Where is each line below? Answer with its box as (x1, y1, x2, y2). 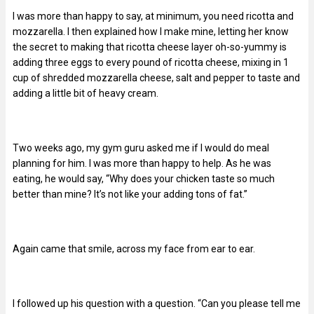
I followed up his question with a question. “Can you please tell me (13, 297, 301, 309)
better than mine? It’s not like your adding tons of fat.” (13, 188, 247, 200)
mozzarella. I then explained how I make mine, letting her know (13, 25, 289, 37)
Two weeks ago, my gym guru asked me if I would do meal (13, 142, 269, 153)
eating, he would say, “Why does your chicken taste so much (13, 172, 275, 184)
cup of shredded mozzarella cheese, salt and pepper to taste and (13, 71, 300, 83)
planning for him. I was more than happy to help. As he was (13, 157, 271, 169)
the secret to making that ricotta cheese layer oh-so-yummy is (13, 41, 287, 53)
